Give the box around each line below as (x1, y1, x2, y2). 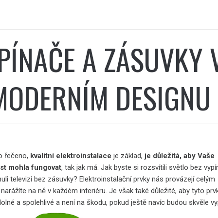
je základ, (111, 151, 145, 160)
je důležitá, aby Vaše (145, 151, 215, 160)
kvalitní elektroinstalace (30, 151, 112, 160)
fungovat (31, 163, 62, 172)
